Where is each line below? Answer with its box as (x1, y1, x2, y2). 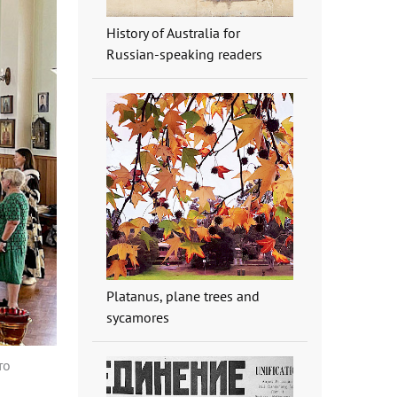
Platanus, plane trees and (105, 287, 260, 305)
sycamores (105, 308, 169, 326)
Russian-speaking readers (105, 44, 262, 63)
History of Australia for (105, 23, 240, 42)
